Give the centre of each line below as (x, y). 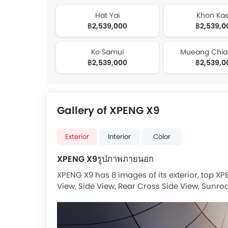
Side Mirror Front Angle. (101, 197)
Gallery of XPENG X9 (108, 110)
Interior (119, 137)
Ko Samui (107, 52)
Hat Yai (107, 15)
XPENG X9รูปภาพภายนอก (105, 159)
